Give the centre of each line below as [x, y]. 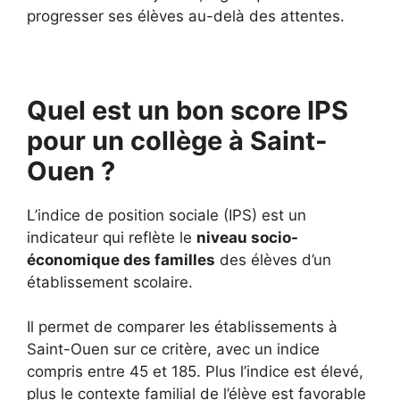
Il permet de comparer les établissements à [182, 327]
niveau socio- [247, 237]
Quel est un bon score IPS [187, 110]
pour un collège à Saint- [177, 140]
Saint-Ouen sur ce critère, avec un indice [173, 349]
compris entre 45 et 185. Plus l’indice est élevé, [195, 371]
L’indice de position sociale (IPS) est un [167, 215]
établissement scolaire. [110, 282]
